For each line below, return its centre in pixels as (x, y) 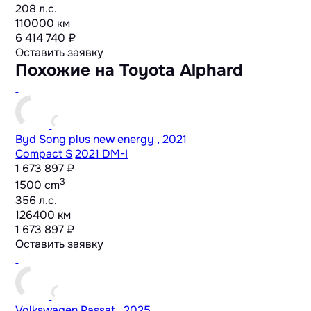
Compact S (44, 154)
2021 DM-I (102, 154)
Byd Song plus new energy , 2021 (101, 140)
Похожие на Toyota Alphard (129, 70)
